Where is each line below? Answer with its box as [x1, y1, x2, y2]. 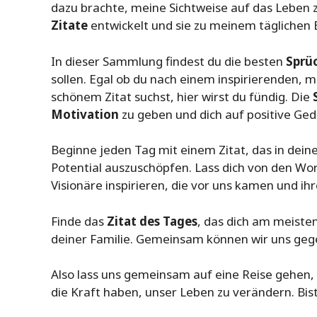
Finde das [51, 212, 107, 229]
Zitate [51, 17, 88, 34]
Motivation [51, 105, 119, 122]
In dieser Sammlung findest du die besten [51, 52, 286, 69]
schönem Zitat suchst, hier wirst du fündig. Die [51, 88, 313, 105]
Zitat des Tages [107, 212, 197, 229]
